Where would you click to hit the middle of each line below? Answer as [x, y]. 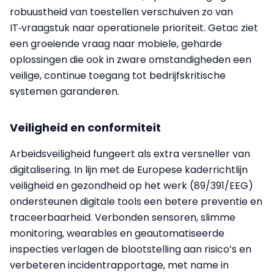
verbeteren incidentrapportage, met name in [119, 265]
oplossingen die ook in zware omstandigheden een [131, 59]
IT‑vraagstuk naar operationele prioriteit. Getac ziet [134, 28]
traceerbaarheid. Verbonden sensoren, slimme [123, 217]
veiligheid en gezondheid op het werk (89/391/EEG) [131, 185]
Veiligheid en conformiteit [85, 127]
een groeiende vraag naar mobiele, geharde [116, 43]
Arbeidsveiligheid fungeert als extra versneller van [130, 154]
